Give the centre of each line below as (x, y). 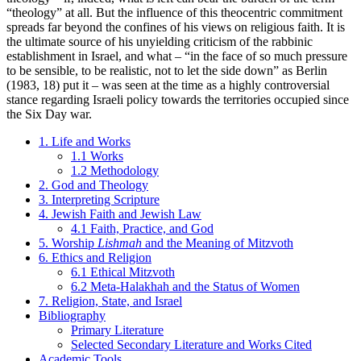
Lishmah (120, 243)
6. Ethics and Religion (95, 258)
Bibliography (72, 316)
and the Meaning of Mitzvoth (218, 243)
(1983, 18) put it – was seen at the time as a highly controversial (168, 85)
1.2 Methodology (115, 171)
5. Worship (68, 243)
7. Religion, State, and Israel (110, 301)
